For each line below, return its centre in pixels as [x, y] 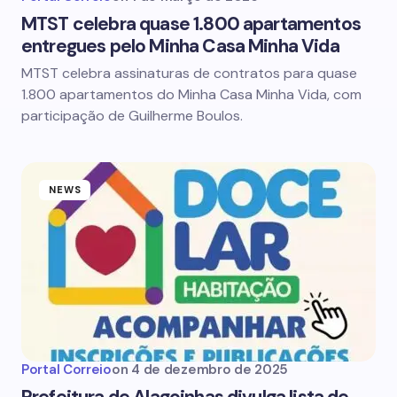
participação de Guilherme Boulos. [132, 116]
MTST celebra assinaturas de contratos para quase [189, 73]
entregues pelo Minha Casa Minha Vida [180, 46]
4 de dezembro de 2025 [210, 370]
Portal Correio [66, 370]
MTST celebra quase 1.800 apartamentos [191, 24]
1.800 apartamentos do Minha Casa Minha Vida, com [191, 94]
